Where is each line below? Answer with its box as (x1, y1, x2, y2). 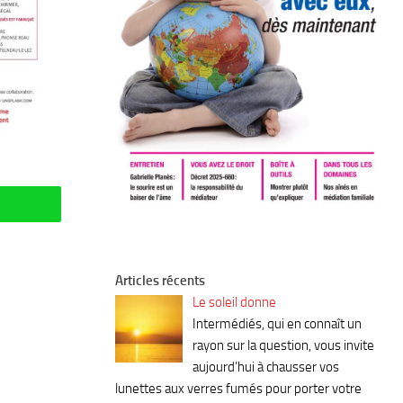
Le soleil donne (193, 293, 277, 310)
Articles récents (115, 272, 205, 289)
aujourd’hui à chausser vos (193, 358, 340, 375)
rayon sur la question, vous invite (193, 336, 375, 354)
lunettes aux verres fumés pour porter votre (115, 380, 362, 397)
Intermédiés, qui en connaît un (193, 315, 363, 332)
